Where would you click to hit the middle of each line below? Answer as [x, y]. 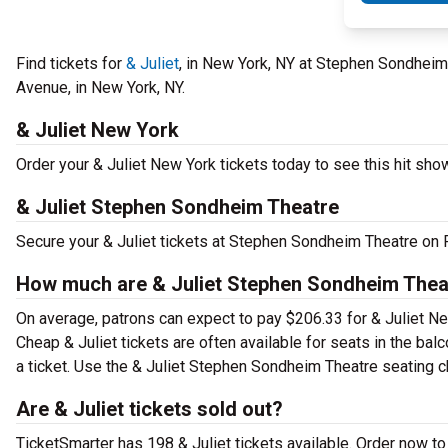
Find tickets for [71, 63]
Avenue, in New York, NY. [100, 87]
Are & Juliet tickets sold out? [149, 409]
